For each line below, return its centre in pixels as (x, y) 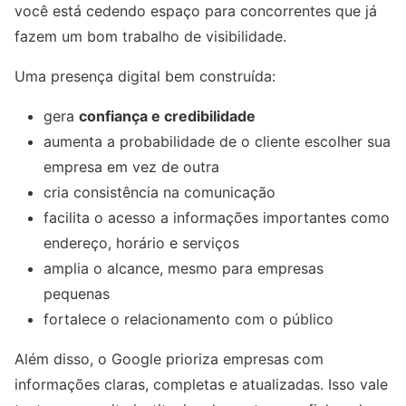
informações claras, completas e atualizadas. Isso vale (201, 384)
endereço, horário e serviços (141, 242)
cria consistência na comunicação (159, 192)
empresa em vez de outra (131, 166)
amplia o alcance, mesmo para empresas (184, 268)
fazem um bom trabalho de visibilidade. (150, 36)
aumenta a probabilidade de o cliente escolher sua (217, 141)
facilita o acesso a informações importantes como (217, 217)
